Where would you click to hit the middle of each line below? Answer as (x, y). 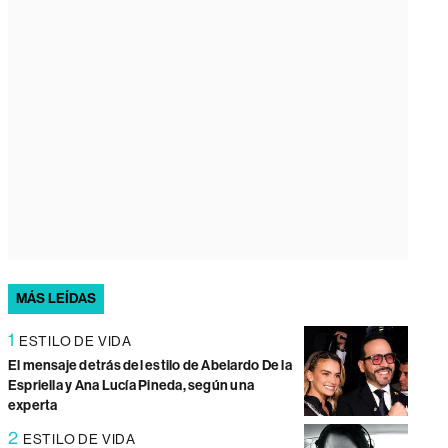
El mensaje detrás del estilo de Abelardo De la (149, 365)
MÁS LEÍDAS (56, 298)
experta (32, 405)
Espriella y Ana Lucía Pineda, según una (131, 385)
